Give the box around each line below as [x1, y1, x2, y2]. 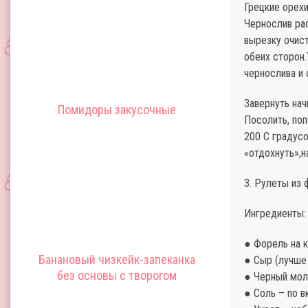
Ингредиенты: [244, 207, 306, 220]
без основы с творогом [57, 268, 177, 283]
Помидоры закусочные [58, 102, 176, 117]
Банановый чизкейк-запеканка [38, 252, 195, 267]
